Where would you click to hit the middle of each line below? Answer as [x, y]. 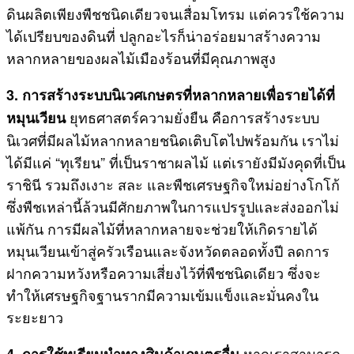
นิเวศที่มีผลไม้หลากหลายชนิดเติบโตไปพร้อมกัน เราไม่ [173, 139]
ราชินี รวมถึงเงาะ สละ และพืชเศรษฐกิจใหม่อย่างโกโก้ [173, 184]
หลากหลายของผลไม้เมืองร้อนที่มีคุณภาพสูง [141, 57]
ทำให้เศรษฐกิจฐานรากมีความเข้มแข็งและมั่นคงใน [162, 294]
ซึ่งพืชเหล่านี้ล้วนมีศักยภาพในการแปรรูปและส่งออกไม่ [173, 206]
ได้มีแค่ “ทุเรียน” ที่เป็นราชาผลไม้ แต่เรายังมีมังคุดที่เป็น [176, 162]
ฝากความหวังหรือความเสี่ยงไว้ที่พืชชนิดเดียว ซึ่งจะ [164, 272]
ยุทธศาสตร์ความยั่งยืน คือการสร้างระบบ [194, 117]
